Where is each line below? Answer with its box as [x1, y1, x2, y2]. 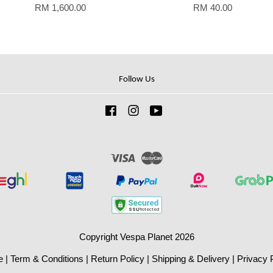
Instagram [140, 105, 180, 116]
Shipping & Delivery [152, 253, 230, 264]
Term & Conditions [10, 253, 83, 264]
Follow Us [118, 75, 155, 85]
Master [163, 151, 191, 162]
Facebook [117, 105, 157, 116]
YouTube [163, 105, 198, 116]
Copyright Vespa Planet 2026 [79, 232, 194, 243]
